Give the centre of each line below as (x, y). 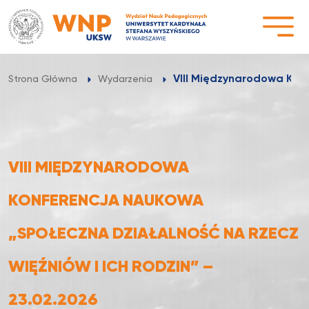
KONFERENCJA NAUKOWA (106, 201)
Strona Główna (43, 79)
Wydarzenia (125, 79)
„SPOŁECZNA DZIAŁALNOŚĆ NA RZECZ (153, 234)
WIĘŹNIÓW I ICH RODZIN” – (111, 267)
